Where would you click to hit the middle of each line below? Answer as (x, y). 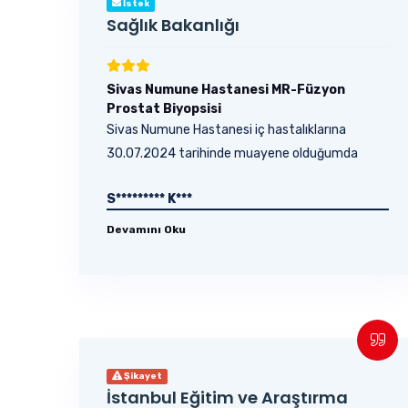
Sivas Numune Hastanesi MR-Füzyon (226, 90)
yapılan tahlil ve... (156, 177)
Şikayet (142, 376)
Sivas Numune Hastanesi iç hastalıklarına (226, 130)
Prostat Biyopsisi (164, 109)
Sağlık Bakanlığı (173, 25)
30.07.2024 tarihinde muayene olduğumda (232, 153)
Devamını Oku (146, 229)
